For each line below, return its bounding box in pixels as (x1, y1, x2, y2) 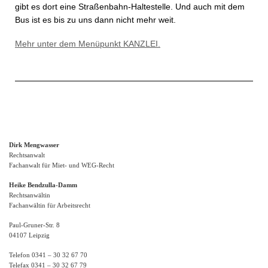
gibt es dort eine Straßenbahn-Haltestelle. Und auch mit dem (15, 1, 245, 11)
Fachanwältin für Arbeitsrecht (9, 201, 90, 209)
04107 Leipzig (9, 231, 50, 239)
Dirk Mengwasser (9, 141, 59, 148)
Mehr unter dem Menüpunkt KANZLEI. (15, 38, 160, 48)
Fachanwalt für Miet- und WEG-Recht (9, 161, 114, 169)
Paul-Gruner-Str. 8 (9, 221, 60, 229)
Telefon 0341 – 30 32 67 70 (9, 251, 87, 258)
